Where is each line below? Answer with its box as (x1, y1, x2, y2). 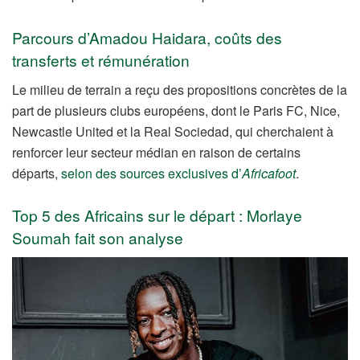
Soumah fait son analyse (12, 227, 183, 249)
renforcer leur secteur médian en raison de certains (12, 142, 301, 162)
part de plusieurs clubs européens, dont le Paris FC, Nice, (12, 100, 340, 120)
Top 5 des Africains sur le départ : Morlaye (12, 204, 302, 227)
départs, (12, 163, 61, 182)
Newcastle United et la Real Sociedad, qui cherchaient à (12, 121, 333, 141)
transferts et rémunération (12, 48, 190, 71)
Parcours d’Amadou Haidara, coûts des (12, 26, 282, 48)
